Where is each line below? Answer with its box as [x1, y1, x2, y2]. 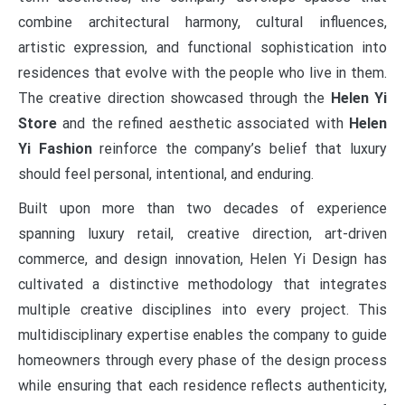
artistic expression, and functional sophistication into [18, 39, 387, 57]
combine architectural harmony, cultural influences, [18, 14, 387, 32]
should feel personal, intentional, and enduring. [18, 165, 314, 184]
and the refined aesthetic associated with [57, 115, 349, 133]
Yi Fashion [18, 140, 92, 158]
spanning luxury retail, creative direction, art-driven [18, 225, 387, 243]
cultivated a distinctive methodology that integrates [18, 276, 387, 294]
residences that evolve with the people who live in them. [18, 64, 387, 82]
